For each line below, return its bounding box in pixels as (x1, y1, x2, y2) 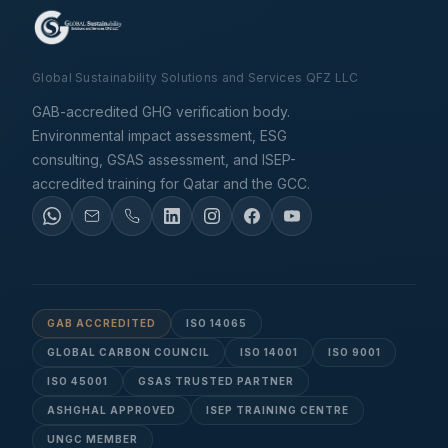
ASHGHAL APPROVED (47, 404, 176, 416)
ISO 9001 (328, 346, 381, 358)
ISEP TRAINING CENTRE (206, 404, 349, 416)
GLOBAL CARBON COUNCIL (47, 346, 210, 358)
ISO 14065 (186, 317, 247, 329)
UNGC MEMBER (47, 433, 138, 445)
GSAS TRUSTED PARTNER (138, 375, 294, 387)
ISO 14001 (240, 346, 298, 358)
